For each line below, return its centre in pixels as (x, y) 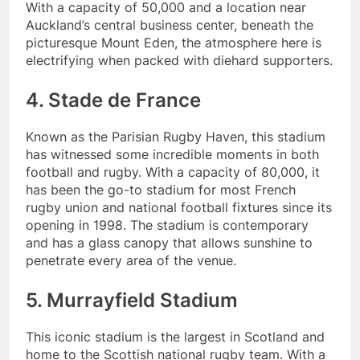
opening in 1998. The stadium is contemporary (167, 225)
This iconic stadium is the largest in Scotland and (175, 336)
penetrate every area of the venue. (131, 260)
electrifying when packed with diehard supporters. (179, 60)
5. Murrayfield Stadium (132, 300)
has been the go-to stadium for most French (161, 189)
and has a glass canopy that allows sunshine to (169, 242)
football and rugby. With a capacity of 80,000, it (173, 172)
